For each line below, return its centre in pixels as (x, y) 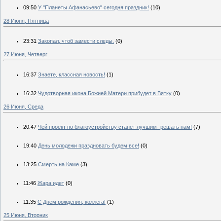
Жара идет (51, 183)
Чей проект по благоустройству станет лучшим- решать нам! (115, 127)
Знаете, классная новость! (72, 74)
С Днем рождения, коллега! (72, 202)
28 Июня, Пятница (26, 20)
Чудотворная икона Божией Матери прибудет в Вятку (105, 93)
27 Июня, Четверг (25, 54)
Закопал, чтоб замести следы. (76, 41)
